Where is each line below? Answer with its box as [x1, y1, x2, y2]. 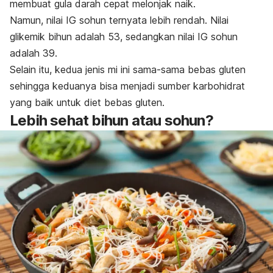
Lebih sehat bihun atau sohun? [10, 111, 213, 129]
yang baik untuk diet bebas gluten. [10, 96, 165, 108]
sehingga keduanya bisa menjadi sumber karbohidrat [10, 79, 245, 92]
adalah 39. [10, 46, 57, 59]
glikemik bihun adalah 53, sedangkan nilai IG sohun [10, 30, 238, 43]
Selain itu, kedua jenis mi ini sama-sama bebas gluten [10, 63, 246, 76]
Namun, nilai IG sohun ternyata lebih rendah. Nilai [10, 13, 229, 26]
